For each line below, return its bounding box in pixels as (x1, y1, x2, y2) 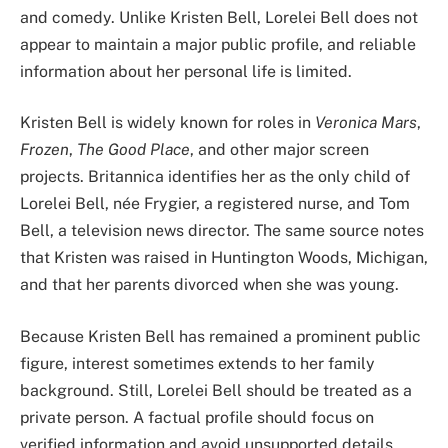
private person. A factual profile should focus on (20, 408, 374, 428)
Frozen (20, 140, 69, 160)
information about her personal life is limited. (20, 61, 352, 81)
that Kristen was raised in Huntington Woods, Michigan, (20, 248, 428, 268)
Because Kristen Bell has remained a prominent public (20, 327, 421, 347)
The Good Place (77, 140, 190, 160)
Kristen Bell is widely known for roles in (20, 113, 315, 133)
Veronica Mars (315, 113, 417, 133)
